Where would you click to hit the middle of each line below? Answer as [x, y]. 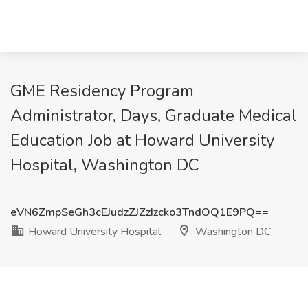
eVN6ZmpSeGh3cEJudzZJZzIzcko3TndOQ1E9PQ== [140, 212]
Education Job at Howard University [142, 140]
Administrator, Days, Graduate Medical [154, 115]
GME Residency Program [102, 91]
